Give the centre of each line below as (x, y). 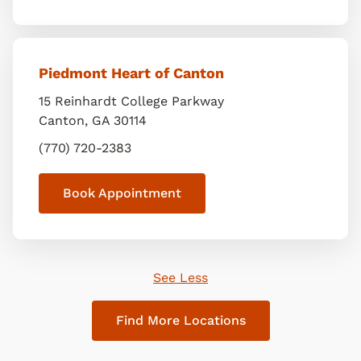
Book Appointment (122, 193)
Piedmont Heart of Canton (131, 73)
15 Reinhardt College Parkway (131, 101)
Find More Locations (180, 320)
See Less (180, 278)
